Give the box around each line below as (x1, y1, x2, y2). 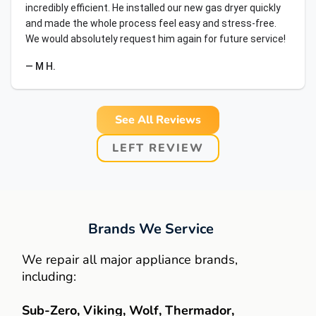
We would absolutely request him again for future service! (25, 33, 286, 44)
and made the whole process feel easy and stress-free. (25, 18, 276, 29)
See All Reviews (115, 112, 201, 128)
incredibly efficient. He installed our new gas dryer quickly (25, 2, 281, 13)
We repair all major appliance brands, (22, 251, 238, 268)
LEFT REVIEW (112, 140, 204, 156)
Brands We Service (88, 219, 214, 238)
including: (22, 268, 76, 285)
